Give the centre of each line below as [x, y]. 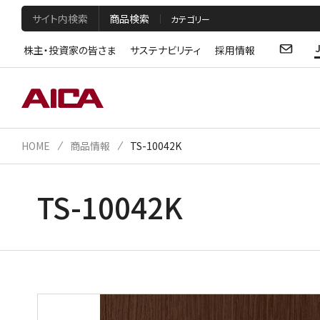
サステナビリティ [165, 50]
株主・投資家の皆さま [70, 50]
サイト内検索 [60, 18]
